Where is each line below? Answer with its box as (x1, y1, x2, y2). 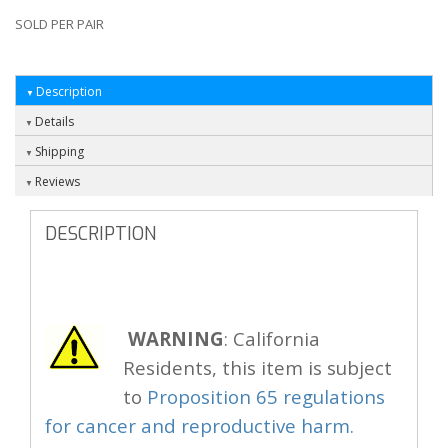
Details (35, 113, 74, 131)
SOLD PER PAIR (15, 15, 104, 34)
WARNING (128, 326, 224, 352)
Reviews (35, 173, 80, 191)
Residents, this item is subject (123, 355, 392, 381)
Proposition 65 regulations (147, 384, 385, 410)
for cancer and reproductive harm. (45, 413, 354, 439)
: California (224, 326, 320, 352)
